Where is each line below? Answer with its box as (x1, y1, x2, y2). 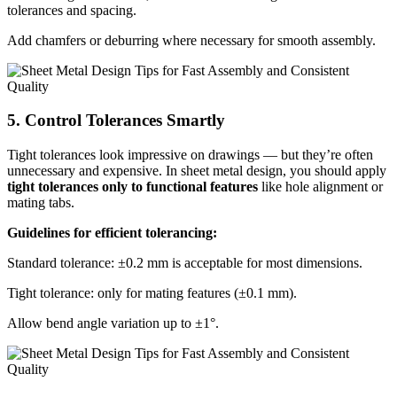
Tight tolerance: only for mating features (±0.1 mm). (7, 285, 297, 301)
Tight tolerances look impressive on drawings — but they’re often (7, 147, 373, 163)
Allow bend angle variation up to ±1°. (7, 315, 219, 331)
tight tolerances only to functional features (7, 179, 258, 195)
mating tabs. (7, 195, 74, 211)
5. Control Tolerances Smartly (7, 111, 225, 130)
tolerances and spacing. (7, 2, 136, 18)
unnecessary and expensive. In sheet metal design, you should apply (7, 163, 386, 179)
